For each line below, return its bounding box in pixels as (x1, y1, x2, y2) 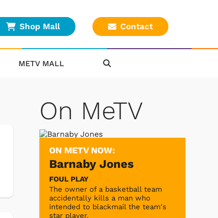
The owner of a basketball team (49, 184, 162, 194)
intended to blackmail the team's (49, 202, 166, 211)
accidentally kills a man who (49, 193, 150, 202)
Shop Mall (19, 21, 60, 32)
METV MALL (18, 58, 65, 68)
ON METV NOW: (49, 145, 115, 155)
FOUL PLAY (49, 174, 89, 183)
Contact (120, 21, 153, 32)
